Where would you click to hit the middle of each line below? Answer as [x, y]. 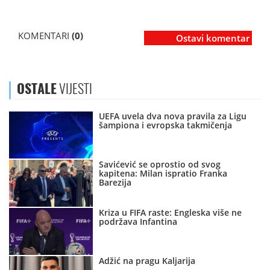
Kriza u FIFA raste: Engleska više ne [171, 213]
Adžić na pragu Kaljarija [147, 261]
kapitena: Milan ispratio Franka [163, 174]
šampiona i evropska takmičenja [166, 125]
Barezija [115, 183]
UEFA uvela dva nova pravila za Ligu [173, 116]
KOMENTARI [45, 36]
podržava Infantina [138, 222]
